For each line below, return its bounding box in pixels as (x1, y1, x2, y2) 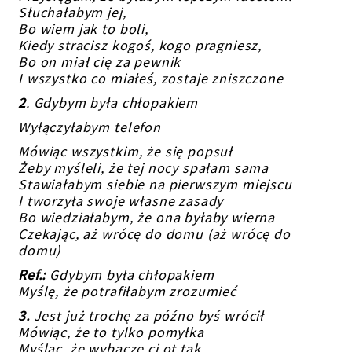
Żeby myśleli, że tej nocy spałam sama (18, 159, 269, 177)
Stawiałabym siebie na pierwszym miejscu (18, 175, 292, 193)
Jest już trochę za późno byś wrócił (33, 306, 265, 324)
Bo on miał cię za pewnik (18, 53, 181, 71)
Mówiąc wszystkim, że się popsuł (18, 142, 233, 160)
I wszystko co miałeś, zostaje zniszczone (18, 69, 284, 87)
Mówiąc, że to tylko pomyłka (18, 323, 204, 341)
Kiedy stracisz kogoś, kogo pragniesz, (18, 36, 262, 54)
